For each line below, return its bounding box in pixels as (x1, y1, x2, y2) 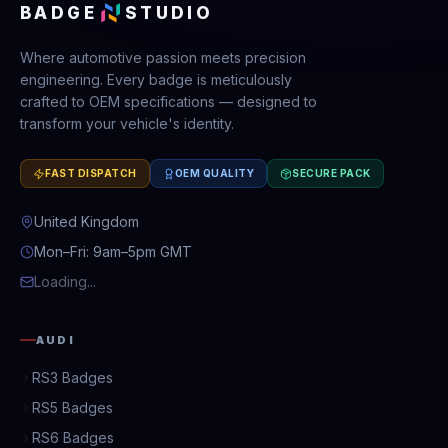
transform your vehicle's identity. (20, 115, 234, 132)
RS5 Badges (32, 399, 113, 416)
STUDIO (124, 2, 214, 23)
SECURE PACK (292, 167, 371, 179)
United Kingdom (34, 213, 139, 230)
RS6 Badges (32, 429, 114, 446)
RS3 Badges (32, 369, 113, 386)
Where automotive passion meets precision (20, 49, 306, 66)
